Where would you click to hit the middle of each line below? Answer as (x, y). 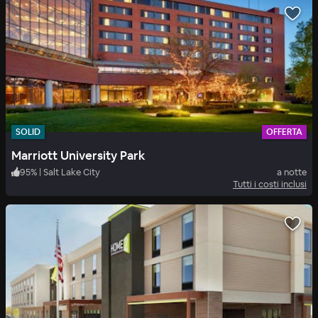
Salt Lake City (72, 172)
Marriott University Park (78, 155)
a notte (292, 172)
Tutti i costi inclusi (270, 184)
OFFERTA (284, 132)
